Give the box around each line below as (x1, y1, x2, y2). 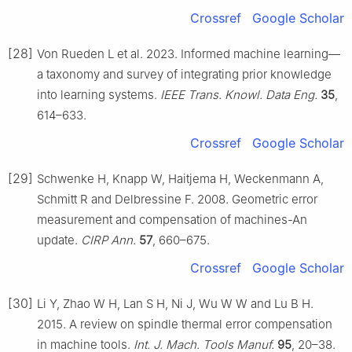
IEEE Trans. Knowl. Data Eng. (160, 86, 317, 102)
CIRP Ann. (81, 232, 136, 247)
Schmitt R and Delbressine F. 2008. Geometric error (37, 191, 317, 207)
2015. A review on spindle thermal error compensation (37, 316, 332, 332)
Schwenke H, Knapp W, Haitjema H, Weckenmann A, (37, 170, 324, 186)
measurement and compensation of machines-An (37, 211, 307, 227)
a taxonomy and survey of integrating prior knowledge (37, 66, 332, 82)
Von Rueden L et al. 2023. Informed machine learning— (37, 46, 340, 61)
